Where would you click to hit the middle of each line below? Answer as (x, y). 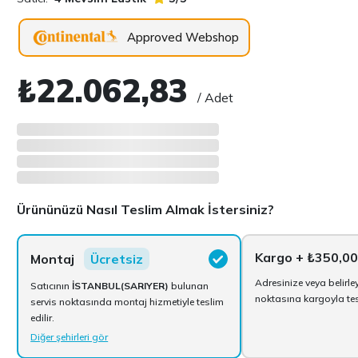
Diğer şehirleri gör (70, 337)
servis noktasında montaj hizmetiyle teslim (127, 302)
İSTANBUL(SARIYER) (121, 286)
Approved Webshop (183, 37)
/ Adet (216, 97)
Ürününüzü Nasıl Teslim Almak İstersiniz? (146, 209)
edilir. (43, 318)
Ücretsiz (117, 259)
